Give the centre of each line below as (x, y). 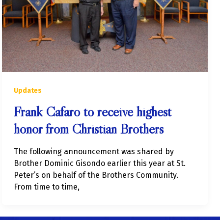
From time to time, (47, 187)
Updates (28, 91)
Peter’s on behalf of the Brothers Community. (96, 175)
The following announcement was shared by (94, 151)
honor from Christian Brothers (89, 128)
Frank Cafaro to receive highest (93, 111)
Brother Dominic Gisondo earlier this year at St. (100, 163)
